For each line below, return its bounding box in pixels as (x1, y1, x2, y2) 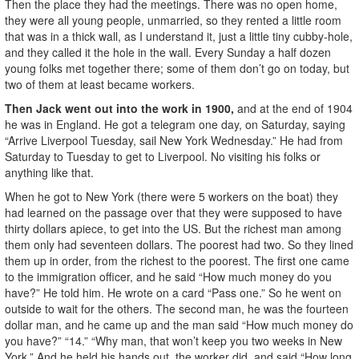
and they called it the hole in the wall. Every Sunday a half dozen (5, 43, 331, 60)
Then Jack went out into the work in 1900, (5, 99, 234, 116)
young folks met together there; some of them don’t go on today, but (5, 59, 349, 76)
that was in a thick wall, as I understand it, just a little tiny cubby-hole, (5, 27, 353, 44)
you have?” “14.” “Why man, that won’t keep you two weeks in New (5, 332, 342, 349)
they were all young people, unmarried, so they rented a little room (5, 11, 341, 28)
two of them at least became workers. (5, 75, 195, 92)
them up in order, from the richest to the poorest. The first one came (5, 252, 349, 268)
